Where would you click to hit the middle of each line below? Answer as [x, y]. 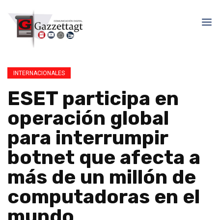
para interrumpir [88, 138]
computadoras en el [104, 197]
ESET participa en [93, 98]
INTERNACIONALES [39, 73]
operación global [88, 118]
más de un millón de [102, 177]
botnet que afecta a [104, 157]
